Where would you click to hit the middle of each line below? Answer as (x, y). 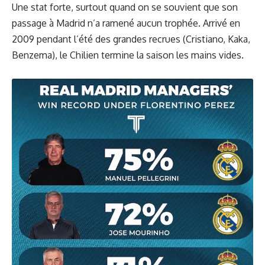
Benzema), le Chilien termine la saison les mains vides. (128, 55)
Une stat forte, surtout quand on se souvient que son (125, 7)
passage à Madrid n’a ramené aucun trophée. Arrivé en (126, 23)
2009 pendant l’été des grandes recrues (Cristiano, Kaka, (131, 39)
